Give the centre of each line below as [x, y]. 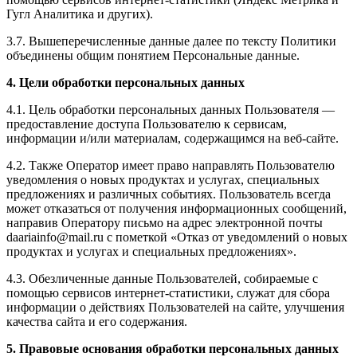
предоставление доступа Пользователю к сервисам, [147, 124]
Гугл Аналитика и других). [80, 14]
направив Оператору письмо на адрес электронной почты [165, 223]
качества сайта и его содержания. [97, 322]
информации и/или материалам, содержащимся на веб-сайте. [173, 139]
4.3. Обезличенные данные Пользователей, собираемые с [162, 279]
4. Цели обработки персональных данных [126, 83]
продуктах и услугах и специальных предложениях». [151, 252]
